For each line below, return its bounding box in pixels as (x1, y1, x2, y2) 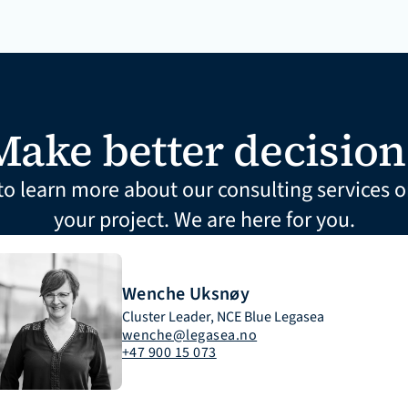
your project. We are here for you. (53, 204, 355, 236)
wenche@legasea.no (122, 325, 258, 345)
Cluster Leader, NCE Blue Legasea (122, 307, 324, 327)
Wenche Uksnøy (122, 281, 250, 307)
